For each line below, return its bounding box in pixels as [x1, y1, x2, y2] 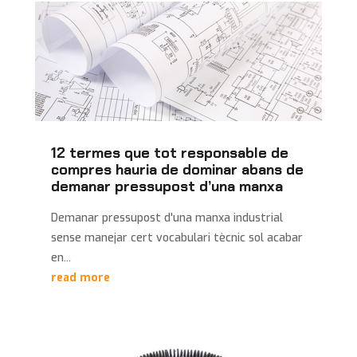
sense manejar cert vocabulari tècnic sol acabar [50, 230, 303, 246]
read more [50, 270, 110, 286]
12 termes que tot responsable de [50, 143, 288, 163]
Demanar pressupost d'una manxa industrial [50, 210, 283, 226]
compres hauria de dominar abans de [50, 160, 304, 180]
